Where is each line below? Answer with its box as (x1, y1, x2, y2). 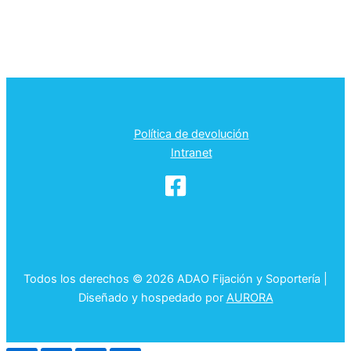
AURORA (226, 291, 273, 306)
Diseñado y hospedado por (78, 291, 223, 306)
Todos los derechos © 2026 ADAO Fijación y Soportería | (24, 272, 327, 287)
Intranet (170, 146, 212, 161)
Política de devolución (133, 127, 249, 142)
